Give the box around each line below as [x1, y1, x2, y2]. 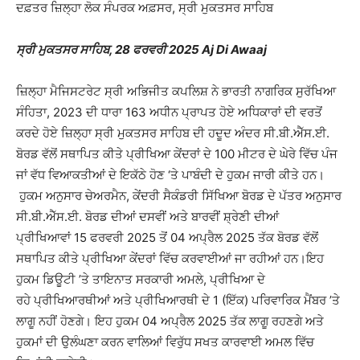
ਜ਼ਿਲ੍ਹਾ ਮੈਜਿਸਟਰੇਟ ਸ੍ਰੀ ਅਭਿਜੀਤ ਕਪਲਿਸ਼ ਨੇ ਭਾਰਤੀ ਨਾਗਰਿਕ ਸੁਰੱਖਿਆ [16, 84, 336, 99]
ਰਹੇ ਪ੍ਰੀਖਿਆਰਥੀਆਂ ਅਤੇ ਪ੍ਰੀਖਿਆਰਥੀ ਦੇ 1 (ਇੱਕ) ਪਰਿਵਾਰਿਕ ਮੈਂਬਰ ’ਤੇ [16, 292, 340, 308]
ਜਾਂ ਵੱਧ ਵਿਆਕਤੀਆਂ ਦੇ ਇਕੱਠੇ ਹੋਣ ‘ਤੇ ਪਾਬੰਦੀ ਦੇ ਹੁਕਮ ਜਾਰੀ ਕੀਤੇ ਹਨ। [16, 167, 325, 182]
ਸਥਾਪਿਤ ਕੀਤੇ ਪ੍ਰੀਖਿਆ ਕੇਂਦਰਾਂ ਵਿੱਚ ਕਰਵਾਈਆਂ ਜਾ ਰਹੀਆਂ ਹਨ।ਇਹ [16, 251, 324, 266]
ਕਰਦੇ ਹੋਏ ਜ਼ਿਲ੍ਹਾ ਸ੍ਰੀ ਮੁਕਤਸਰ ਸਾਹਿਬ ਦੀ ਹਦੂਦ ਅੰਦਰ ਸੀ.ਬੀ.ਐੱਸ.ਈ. [16, 125, 329, 141]
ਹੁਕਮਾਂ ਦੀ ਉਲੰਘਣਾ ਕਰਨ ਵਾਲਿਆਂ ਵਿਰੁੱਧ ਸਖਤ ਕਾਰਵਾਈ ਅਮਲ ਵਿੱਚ [16, 334, 314, 350]
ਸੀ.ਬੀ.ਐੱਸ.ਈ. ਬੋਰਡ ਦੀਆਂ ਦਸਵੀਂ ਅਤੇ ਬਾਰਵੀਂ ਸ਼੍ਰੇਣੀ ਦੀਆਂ [16, 209, 279, 224]
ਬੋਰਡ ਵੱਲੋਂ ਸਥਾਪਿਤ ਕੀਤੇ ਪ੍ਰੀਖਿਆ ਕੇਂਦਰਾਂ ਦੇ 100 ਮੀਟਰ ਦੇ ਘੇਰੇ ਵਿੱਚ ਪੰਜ [16, 146, 337, 162]
